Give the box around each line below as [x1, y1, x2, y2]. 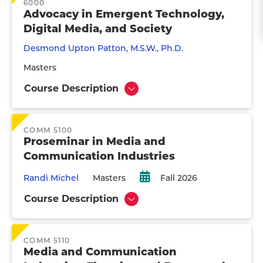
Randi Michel [23, 173, 79, 183]
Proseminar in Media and [23, 135, 166, 148]
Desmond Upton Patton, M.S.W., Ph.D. [23, 43, 183, 53]
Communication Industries [23, 150, 175, 163]
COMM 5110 [23, 236, 70, 245]
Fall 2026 [160, 173, 197, 183]
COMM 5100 [23, 126, 73, 134]
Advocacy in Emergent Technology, [23, 8, 224, 21]
